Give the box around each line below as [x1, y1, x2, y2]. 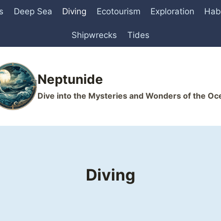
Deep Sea [13, 6, 52, 17]
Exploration [150, 6, 194, 17]
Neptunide [37, 71, 103, 87]
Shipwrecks [72, 30, 117, 40]
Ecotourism [96, 6, 141, 17]
